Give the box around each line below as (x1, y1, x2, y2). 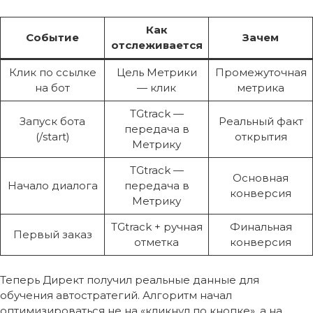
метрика (237, 80, 284, 94)
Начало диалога (7, 178, 98, 192)
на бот (35, 80, 70, 94)
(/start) (35, 129, 70, 143)
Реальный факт (218, 114, 303, 128)
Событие (26, 30, 79, 44)
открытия (234, 129, 287, 143)
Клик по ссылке (8, 65, 96, 79)
